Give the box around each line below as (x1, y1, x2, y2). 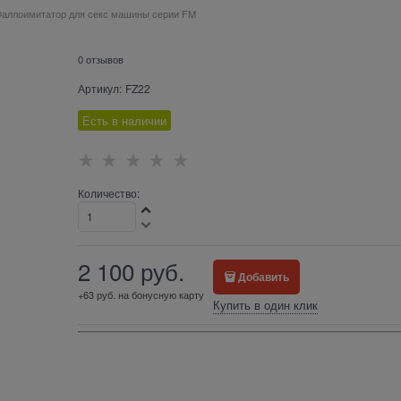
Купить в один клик (212, 296, 318, 314)
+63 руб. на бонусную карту (77, 287, 204, 303)
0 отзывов (77, 52, 124, 67)
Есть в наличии (81, 112, 166, 130)
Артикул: (77, 81, 122, 97)
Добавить (238, 269, 290, 286)
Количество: (77, 185, 140, 201)
